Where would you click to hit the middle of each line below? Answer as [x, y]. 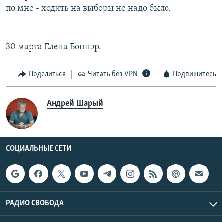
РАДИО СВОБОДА [35, 203]
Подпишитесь [194, 74]
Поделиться [47, 74]
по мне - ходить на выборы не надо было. [88, 8]
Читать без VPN [113, 74]
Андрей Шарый [75, 104]
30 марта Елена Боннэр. [54, 47]
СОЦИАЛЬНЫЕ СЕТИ [39, 149]
